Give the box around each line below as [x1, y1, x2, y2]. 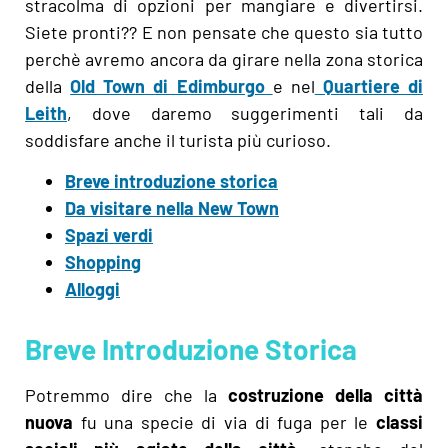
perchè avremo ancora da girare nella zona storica [25, 47, 423, 70]
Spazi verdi [65, 223, 153, 246]
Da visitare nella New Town [65, 196, 279, 219]
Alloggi [65, 277, 120, 300]
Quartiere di [314, 74, 423, 97]
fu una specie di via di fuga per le [73, 410, 376, 433]
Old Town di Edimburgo [70, 74, 273, 97]
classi [376, 410, 423, 433]
